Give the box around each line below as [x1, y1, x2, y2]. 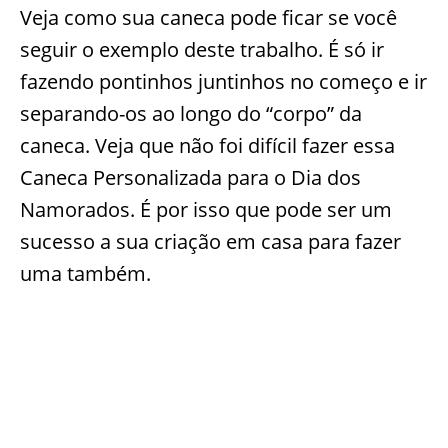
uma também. [20, 260, 151, 288]
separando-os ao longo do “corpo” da [20, 100, 362, 128]
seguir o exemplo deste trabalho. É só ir [20, 36, 384, 64]
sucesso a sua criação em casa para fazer [20, 228, 401, 256]
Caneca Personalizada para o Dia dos [20, 164, 361, 192]
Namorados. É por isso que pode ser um [20, 196, 392, 224]
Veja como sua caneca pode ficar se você [20, 4, 397, 32]
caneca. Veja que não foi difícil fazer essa [20, 132, 395, 160]
